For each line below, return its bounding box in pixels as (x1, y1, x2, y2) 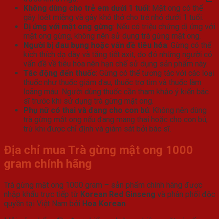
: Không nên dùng (149, 106, 207, 115)
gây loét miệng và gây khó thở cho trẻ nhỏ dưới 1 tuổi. (23, 13, 203, 22)
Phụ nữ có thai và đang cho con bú (23, 106, 149, 115)
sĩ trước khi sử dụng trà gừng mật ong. (23, 96, 153, 106)
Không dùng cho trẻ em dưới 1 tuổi (23, 3, 149, 13)
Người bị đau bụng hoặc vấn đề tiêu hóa (23, 41, 167, 50)
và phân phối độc (155, 189, 215, 199)
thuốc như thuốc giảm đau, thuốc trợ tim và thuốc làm (23, 78, 201, 88)
